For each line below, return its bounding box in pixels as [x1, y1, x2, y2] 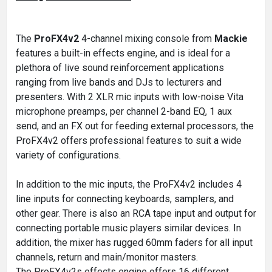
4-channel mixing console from [79, 32, 214, 44]
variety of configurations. [16, 149, 121, 161]
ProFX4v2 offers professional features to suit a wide [16, 134, 242, 146]
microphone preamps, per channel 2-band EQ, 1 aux [16, 105, 232, 117]
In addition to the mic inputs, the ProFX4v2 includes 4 [16, 178, 242, 190]
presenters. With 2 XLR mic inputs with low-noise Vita [16, 90, 243, 103]
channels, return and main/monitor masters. [16, 251, 198, 263]
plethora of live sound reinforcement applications [16, 61, 224, 73]
